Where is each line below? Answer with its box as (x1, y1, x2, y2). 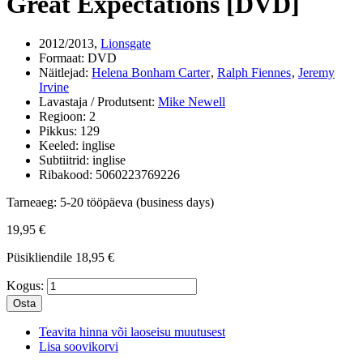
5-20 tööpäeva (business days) (60, 195, 214, 210)
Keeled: (39, 139, 79, 153)
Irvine (39, 80, 69, 95)
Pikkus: (39, 124, 77, 139)
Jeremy (298, 66, 335, 80)
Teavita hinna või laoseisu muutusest (39, 325, 225, 340)
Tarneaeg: (6, 195, 60, 210)
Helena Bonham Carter (92, 66, 210, 80)
